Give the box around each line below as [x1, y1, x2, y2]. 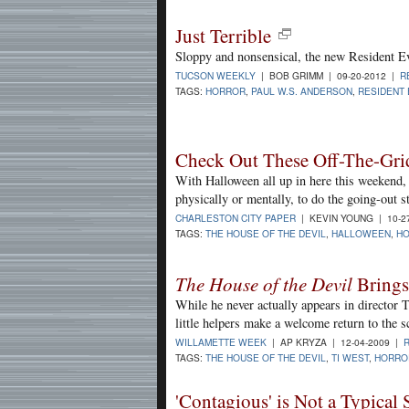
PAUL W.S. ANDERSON [251, 83, 352, 98]
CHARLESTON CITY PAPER [175, 210, 296, 225]
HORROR [205, 83, 246, 98]
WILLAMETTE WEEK [175, 334, 267, 349]
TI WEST [331, 350, 369, 364]
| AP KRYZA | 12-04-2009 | [267, 334, 404, 349]
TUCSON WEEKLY [175, 68, 256, 82]
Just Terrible [175, 22, 271, 48]
